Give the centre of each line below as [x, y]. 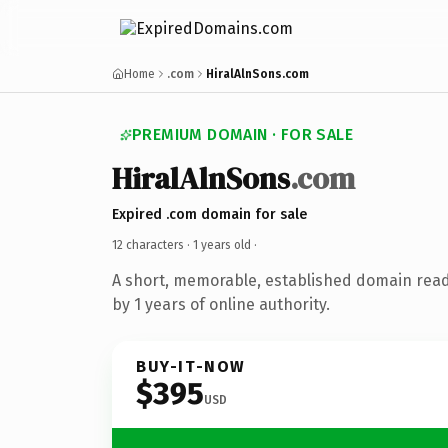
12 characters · [152, 244]
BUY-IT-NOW [191, 366]
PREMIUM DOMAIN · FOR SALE [242, 134]
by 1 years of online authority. [221, 304]
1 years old [222, 244]
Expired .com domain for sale [209, 214]
